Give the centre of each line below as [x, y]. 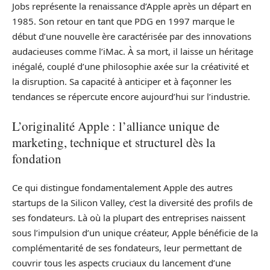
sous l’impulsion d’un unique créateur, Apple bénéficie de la [135, 233]
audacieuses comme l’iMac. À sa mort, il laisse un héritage [133, 51]
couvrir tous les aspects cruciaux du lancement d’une [121, 263]
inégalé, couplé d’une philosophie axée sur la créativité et [130, 66]
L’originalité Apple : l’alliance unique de [116, 126]
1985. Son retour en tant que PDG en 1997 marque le [123, 21]
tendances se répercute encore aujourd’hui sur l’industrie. [131, 96]
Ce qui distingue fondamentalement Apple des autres [122, 187]
